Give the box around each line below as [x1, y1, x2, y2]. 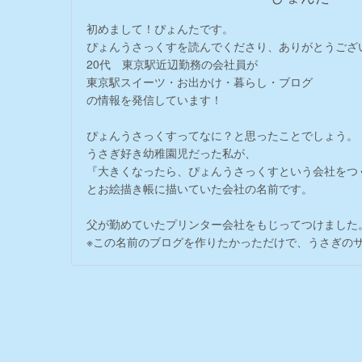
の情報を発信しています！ [86, 90, 222, 107]
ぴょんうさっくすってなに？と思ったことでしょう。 [86, 126, 358, 143]
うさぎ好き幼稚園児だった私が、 [86, 144, 256, 161]
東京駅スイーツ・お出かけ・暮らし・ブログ [86, 73, 313, 90]
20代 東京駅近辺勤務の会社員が [86, 55, 258, 72]
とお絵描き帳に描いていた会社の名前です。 [86, 179, 313, 196]
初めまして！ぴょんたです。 [86, 19, 234, 36]
